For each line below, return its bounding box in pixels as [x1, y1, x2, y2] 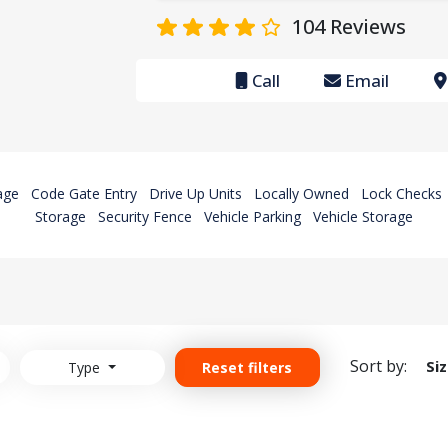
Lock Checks [361, 184, 442, 204]
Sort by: [349, 354, 407, 377]
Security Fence [98, 207, 192, 227]
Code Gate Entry [31, 184, 137, 204]
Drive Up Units [149, 184, 242, 204]
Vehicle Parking [204, 207, 301, 227]
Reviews [324, 13, 411, 41]
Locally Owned [254, 184, 349, 204]
